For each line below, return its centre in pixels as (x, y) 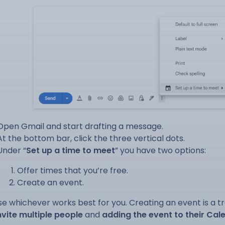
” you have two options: (160, 151)
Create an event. (50, 183)
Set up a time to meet (71, 151)
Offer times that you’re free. (73, 171)
